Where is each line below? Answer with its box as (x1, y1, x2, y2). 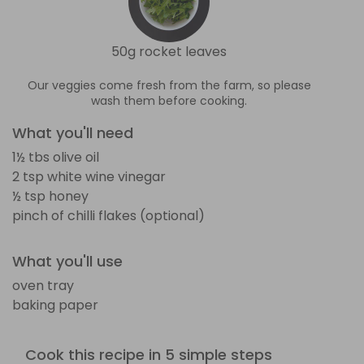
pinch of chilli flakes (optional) (12, 206, 205, 225)
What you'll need (12, 122, 133, 143)
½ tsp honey (12, 186, 89, 206)
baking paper (12, 295, 98, 314)
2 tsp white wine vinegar (12, 167, 166, 186)
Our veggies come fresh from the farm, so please (27, 76, 311, 93)
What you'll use (12, 250, 123, 271)
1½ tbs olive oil (12, 147, 99, 167)
